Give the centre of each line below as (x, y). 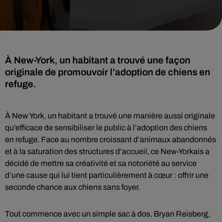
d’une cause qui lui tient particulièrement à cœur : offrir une (107, 175)
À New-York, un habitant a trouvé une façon (98, 60)
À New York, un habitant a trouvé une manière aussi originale (110, 116)
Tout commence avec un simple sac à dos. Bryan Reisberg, (108, 214)
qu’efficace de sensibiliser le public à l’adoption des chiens (106, 128)
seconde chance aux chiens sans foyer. (72, 187)
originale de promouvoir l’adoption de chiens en (108, 72)
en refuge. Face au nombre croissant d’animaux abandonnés (111, 139)
